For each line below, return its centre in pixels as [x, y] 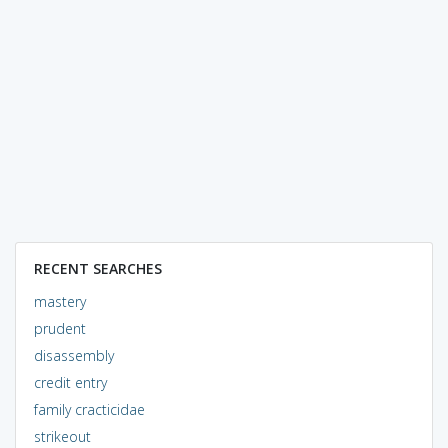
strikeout [62, 436]
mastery [59, 301]
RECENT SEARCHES [97, 268]
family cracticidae [89, 409]
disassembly [73, 355]
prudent [59, 328]
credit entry [70, 382]
